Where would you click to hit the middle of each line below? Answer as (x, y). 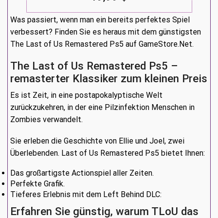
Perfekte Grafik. (37, 184)
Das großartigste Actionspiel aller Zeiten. (82, 173)
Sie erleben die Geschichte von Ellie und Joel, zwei (97, 141)
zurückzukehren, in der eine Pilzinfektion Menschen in (102, 108)
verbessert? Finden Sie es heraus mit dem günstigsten (106, 32)
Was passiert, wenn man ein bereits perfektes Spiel (100, 20)
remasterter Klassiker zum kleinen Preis (109, 79)
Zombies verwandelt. (46, 120)
